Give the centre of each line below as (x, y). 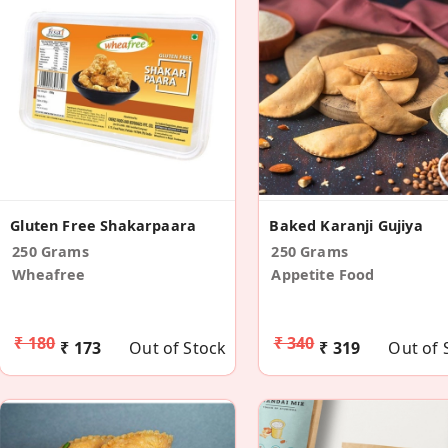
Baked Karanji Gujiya (346, 225)
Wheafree (49, 274)
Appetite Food (323, 274)
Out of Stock (178, 347)
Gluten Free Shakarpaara (103, 225)
